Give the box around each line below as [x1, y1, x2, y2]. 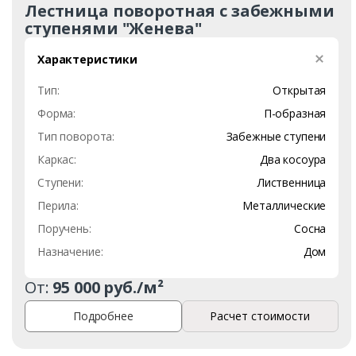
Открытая [273, 82, 327, 98]
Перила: [37, 197, 79, 213]
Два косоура [259, 151, 327, 167]
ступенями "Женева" [25, 17, 202, 39]
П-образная [263, 105, 327, 121]
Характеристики [37, 51, 138, 67]
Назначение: [37, 243, 103, 259]
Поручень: [37, 220, 91, 236]
